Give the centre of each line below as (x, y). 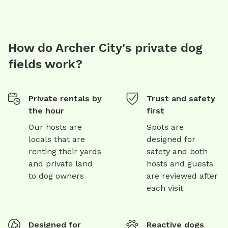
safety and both (177, 151)
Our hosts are (55, 127)
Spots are (165, 127)
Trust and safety (181, 98)
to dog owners (56, 176)
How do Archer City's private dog (105, 48)
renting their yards (65, 151)
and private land (61, 163)
